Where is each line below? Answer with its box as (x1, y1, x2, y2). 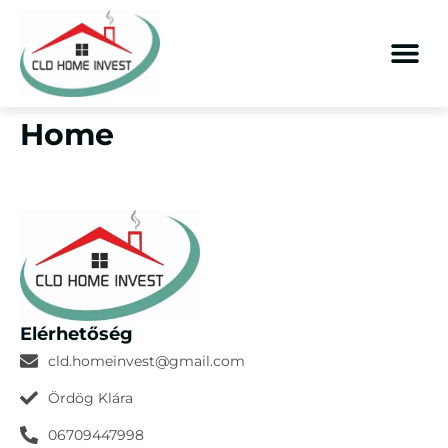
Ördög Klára (47, 388, 133, 407)
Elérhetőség (20, 322, 133, 345)
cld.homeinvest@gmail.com (47, 351, 245, 370)
